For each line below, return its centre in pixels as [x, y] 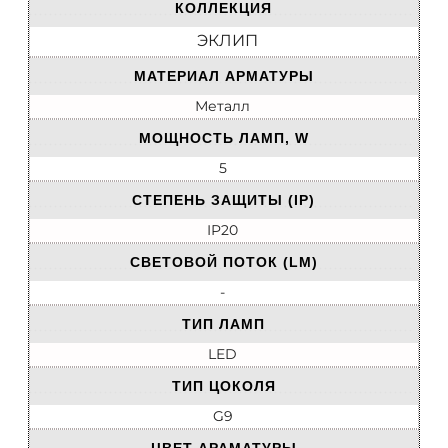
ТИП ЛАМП [223, 324]
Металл [222, 106]
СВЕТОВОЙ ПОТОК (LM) [223, 262]
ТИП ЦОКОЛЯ [223, 386]
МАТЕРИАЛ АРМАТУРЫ [223, 76]
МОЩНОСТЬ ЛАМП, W [223, 138]
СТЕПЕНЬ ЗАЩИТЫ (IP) [223, 200]
